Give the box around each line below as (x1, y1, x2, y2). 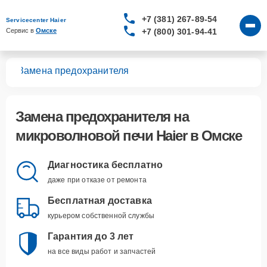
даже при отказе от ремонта (48, 176, 147, 184)
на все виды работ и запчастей (48, 247, 156, 256)
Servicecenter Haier (6, 17, 66, 23)
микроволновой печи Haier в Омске (15, 128, 241, 144)
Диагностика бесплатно (48, 160, 163, 170)
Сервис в (6, 27, 36, 34)
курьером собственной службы (48, 212, 155, 220)
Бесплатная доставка (48, 195, 152, 206)
